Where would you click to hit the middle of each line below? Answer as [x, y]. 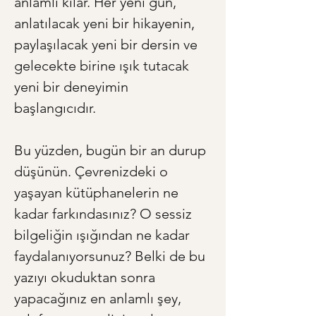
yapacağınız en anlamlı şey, [99, 299]
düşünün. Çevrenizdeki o [93, 172]
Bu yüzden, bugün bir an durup [112, 151]
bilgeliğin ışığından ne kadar [104, 235]
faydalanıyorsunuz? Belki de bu [111, 256]
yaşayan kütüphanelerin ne [98, 193]
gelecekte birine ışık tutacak [103, 66]
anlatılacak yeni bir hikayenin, [106, 24]
